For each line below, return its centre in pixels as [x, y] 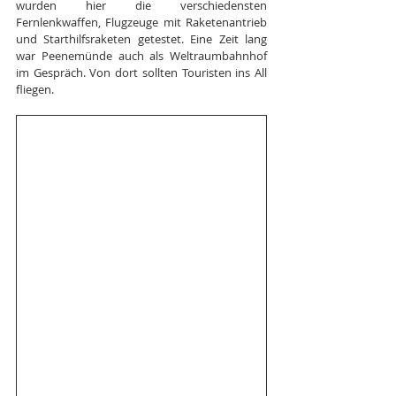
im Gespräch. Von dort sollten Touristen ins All [141, 72]
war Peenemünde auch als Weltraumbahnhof [141, 55]
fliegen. [35, 89]
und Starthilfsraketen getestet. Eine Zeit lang [141, 38]
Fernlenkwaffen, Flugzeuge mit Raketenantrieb [141, 22]
